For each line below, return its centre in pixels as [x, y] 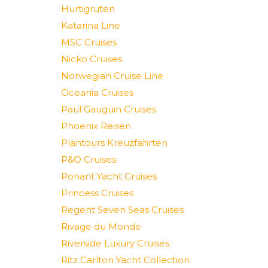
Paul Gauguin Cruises [109, 109]
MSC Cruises [89, 42]
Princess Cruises [97, 193]
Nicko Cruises [92, 59]
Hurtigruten [88, 9]
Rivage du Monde [101, 226]
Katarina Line [91, 25]
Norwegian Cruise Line [112, 76]
